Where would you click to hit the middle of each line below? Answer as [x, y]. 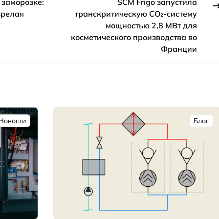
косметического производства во [134, 37]
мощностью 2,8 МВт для [152, 26]
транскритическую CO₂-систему [136, 14]
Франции [179, 49]
